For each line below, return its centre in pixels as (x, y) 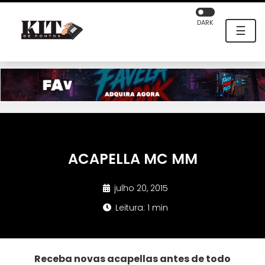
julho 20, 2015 (140, 188)
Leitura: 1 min (140, 208)
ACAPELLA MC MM (132, 159)
